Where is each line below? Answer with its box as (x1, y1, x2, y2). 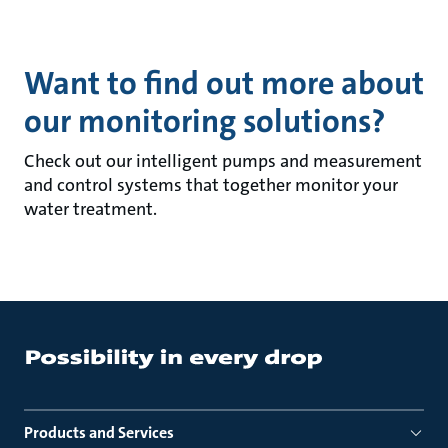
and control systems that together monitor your (23, 173, 398, 197)
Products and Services (24, 422, 174, 443)
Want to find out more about (23, 63, 424, 104)
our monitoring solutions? (23, 101, 385, 142)
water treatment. (23, 197, 157, 221)
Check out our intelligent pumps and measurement (23, 149, 422, 173)
